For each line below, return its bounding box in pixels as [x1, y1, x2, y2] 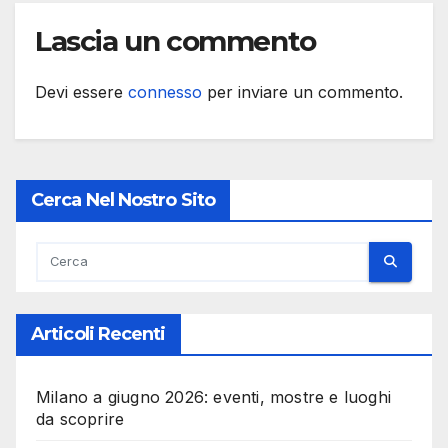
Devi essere [35, 81, 128, 102]
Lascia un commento [35, 23, 316, 58]
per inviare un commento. [202, 81, 403, 102]
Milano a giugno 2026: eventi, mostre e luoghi [36, 386, 392, 407]
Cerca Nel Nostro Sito [31, 188, 216, 211]
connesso [128, 81, 202, 102]
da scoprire [36, 408, 125, 429]
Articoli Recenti [31, 322, 166, 345]
